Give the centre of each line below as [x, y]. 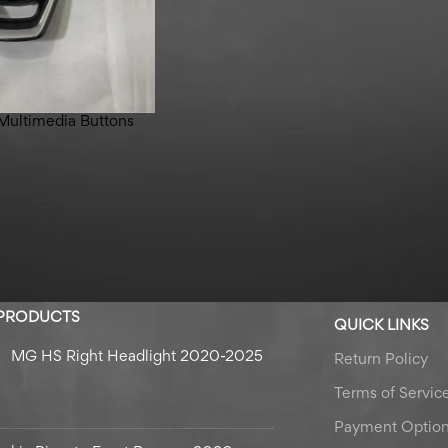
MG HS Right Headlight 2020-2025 [136, 356]
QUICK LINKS [382, 325]
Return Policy [381, 359]
